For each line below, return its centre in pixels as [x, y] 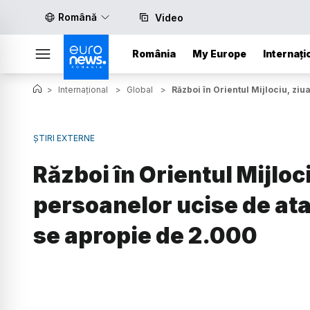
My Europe [219, 54]
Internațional [83, 90]
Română [77, 17]
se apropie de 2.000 [145, 235]
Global [140, 90]
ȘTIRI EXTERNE [64, 138]
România [154, 54]
